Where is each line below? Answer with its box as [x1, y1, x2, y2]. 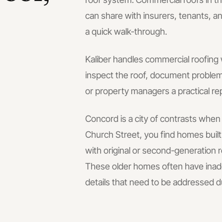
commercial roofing [145, 54, 219, 64]
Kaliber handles [85, 54, 145, 64]
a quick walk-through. [85, 26, 167, 37]
